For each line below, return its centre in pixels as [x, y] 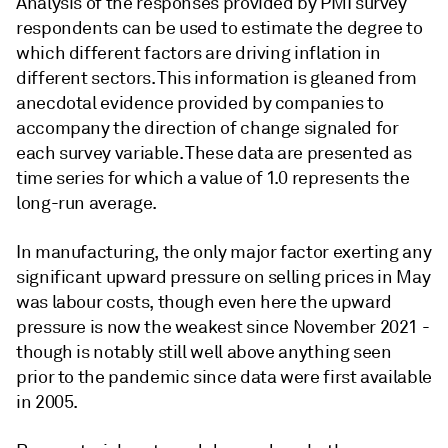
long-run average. [86, 203]
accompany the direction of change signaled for [207, 128]
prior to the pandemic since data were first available [224, 377]
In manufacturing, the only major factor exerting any [224, 252]
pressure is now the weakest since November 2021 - [223, 327]
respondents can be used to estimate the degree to [219, 28]
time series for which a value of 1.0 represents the [213, 178]
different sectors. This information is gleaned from [216, 78]
